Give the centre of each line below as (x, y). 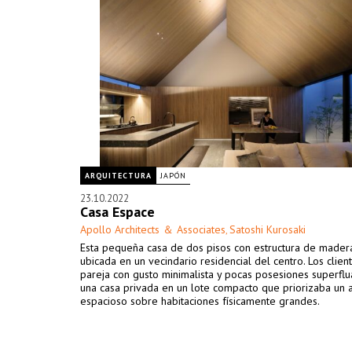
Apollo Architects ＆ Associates (153, 229)
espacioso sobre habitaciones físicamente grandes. (200, 301)
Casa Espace (117, 212)
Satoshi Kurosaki (268, 229)
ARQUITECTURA (118, 176)
